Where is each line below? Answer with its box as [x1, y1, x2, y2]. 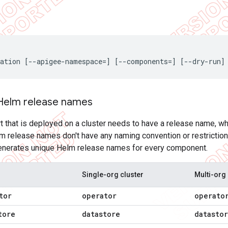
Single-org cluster [82, 170, 144, 179]
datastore [82, 209, 120, 219]
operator [82, 191, 117, 201]
